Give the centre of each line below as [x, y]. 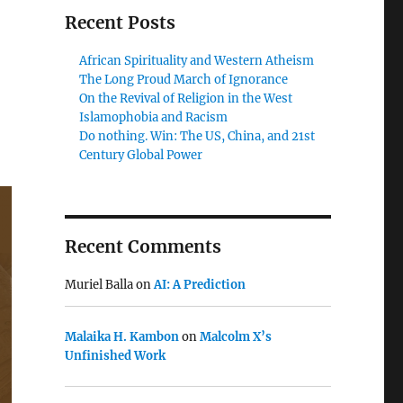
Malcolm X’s [235, 336]
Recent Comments [143, 246]
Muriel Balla [99, 285]
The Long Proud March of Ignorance [184, 80]
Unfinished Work [115, 355]
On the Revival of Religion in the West [186, 99]
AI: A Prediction [199, 285]
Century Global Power [141, 155]
